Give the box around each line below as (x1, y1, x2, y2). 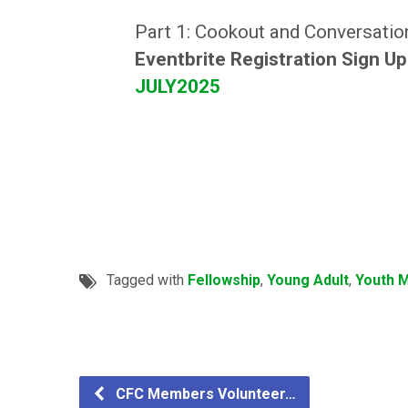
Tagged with (107, 271, 188, 290)
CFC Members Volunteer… (112, 385, 296, 403)
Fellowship (188, 271, 260, 290)
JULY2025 (134, 75, 220, 97)
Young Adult (267, 271, 349, 290)
